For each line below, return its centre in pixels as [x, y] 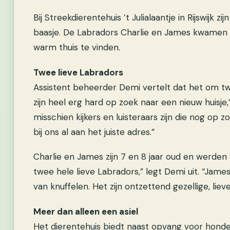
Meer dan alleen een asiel [86, 211]
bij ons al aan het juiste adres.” [94, 132]
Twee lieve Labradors [78, 72]
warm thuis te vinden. [77, 47]
